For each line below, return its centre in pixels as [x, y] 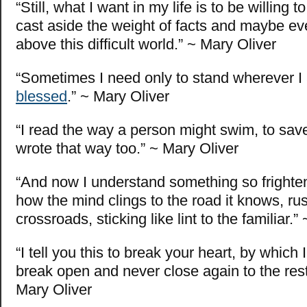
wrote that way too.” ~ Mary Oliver [127, 148]
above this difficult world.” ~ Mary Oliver [146, 44]
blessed [41, 96]
